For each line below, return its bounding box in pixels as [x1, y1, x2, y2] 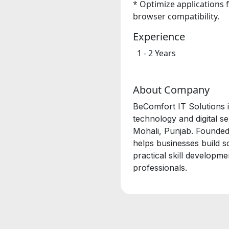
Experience [133, 29, 185, 43]
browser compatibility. [133, 10, 219, 22]
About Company [133, 82, 210, 97]
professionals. [133, 162, 187, 173]
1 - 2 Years [137, 47, 176, 59]
